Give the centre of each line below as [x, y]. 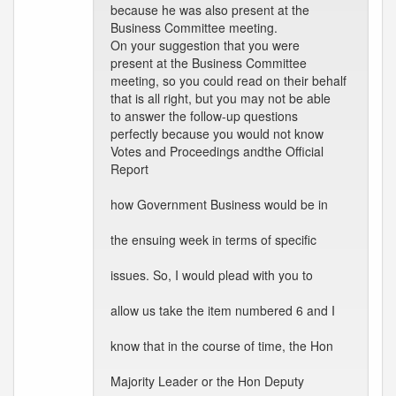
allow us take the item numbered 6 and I [223, 310]
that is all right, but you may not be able [221, 98]
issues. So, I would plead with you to [212, 275]
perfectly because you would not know [217, 133]
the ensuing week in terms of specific [213, 240]
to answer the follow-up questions [204, 116]
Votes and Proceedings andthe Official [217, 151]
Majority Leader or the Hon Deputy [207, 381]
